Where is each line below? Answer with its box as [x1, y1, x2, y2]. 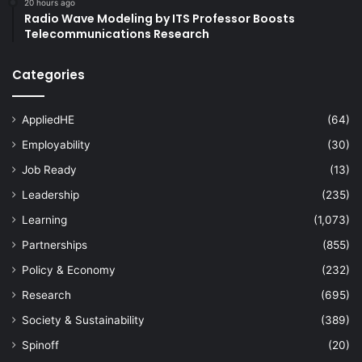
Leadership [22, 187, 79, 201]
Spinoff [22, 338, 59, 351]
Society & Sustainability [22, 313, 145, 326]
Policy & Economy [22, 263, 116, 276]
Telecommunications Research [24, 25, 209, 42]
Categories [12, 65, 85, 83]
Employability [22, 137, 90, 151]
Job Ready [22, 162, 77, 176]
